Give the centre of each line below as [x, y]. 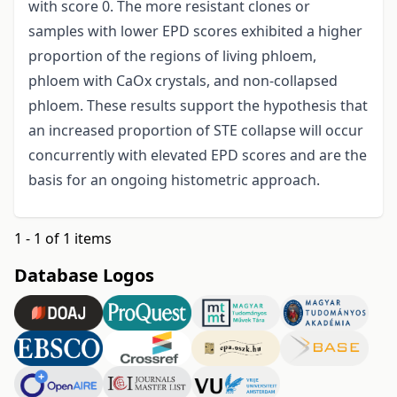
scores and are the [304, 156]
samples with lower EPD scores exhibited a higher [195, 31]
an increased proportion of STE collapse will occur [196, 131]
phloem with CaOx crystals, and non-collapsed [183, 81]
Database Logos [84, 276]
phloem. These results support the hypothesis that [198, 106]
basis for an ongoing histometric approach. [178, 180]
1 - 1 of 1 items [63, 239]
